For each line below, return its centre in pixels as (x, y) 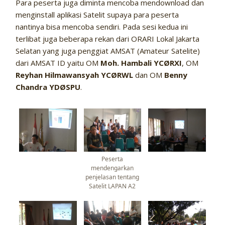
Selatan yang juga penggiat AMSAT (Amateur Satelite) (108, 51)
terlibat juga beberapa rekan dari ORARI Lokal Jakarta (108, 39)
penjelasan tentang (113, 177)
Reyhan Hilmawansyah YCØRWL (75, 75)
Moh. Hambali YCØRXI (141, 63)
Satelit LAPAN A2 (113, 186)
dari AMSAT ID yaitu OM (58, 63)
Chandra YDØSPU (48, 87)
